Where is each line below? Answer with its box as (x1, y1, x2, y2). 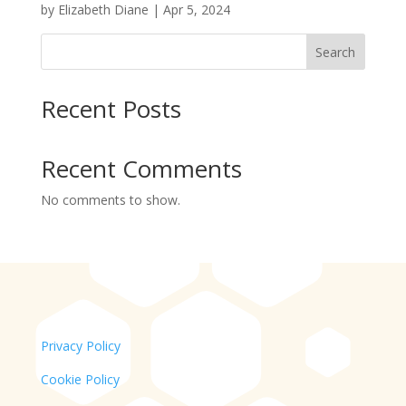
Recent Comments (40, 151, 242, 185)
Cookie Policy (40, 370, 120, 388)
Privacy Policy (40, 336, 121, 354)
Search (315, 43, 356, 61)
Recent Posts (40, 92, 181, 125)
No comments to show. (40, 190, 180, 208)
